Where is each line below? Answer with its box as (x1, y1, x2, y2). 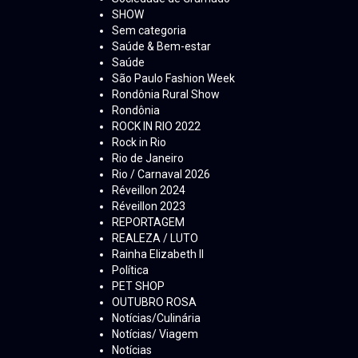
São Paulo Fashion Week (112, 72, 235, 86)
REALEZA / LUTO (112, 232, 198, 245)
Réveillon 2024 (112, 184, 185, 197)
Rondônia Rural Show (112, 88, 220, 101)
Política (112, 264, 149, 277)
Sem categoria (112, 24, 186, 38)
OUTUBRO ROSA (112, 296, 197, 309)
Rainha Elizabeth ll (112, 248, 204, 261)
